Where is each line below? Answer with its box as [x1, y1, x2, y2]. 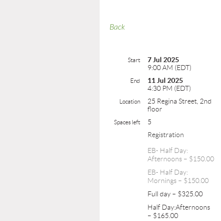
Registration [147, 131, 184, 139]
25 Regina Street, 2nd [147, 97, 212, 105]
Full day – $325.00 [147, 190, 203, 198]
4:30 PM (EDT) [147, 84, 191, 92]
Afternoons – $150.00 [147, 155, 214, 163]
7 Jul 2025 [147, 56, 179, 64]
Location [119, 98, 140, 105]
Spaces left [114, 119, 140, 125]
